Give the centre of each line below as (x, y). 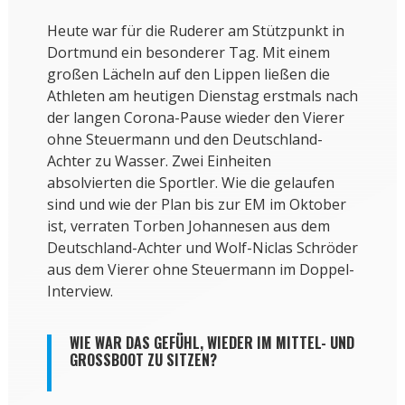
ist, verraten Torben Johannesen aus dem (188, 226)
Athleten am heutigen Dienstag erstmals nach (202, 96)
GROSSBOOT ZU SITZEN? (139, 360)
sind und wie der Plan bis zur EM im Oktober (196, 205)
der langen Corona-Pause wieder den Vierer (195, 118)
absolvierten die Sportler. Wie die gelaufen (190, 183)
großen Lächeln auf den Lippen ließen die (188, 75)
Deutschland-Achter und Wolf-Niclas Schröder (202, 248)
